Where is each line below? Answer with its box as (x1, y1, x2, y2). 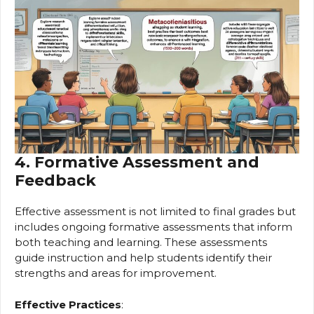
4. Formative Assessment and (15, 153, 259, 172)
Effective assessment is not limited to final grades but (15, 205, 296, 219)
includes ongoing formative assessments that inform (15, 220, 292, 234)
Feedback (15, 171, 96, 191)
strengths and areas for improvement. (15, 266, 217, 280)
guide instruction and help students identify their (15, 251, 272, 265)
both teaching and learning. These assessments (15, 235, 267, 250)
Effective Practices (15, 297, 121, 311)
